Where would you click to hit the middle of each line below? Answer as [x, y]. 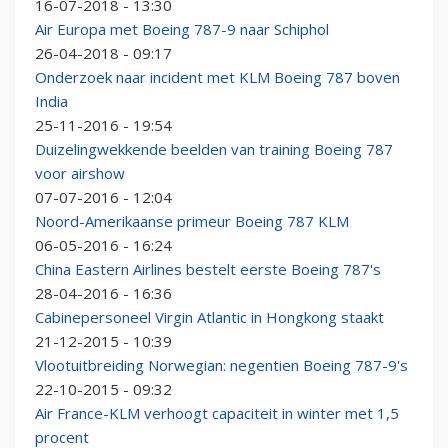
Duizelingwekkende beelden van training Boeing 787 [214, 149]
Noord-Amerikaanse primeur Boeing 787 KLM [192, 221]
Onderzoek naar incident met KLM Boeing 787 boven [217, 77]
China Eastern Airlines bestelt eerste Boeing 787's [208, 269]
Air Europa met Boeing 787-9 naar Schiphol [182, 29]
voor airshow [80, 173]
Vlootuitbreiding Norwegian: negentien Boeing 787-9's [221, 365]
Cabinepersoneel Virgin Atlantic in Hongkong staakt [209, 317]
